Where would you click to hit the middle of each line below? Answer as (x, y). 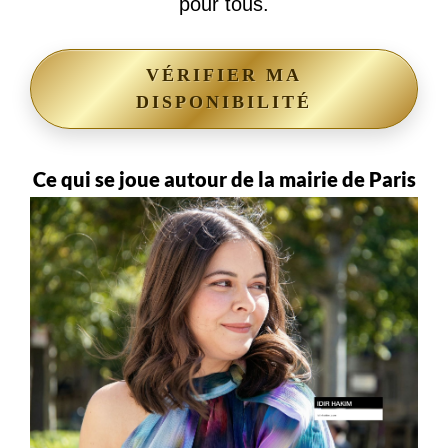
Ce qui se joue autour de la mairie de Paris (224, 178)
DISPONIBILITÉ (224, 101)
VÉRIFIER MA (224, 74)
